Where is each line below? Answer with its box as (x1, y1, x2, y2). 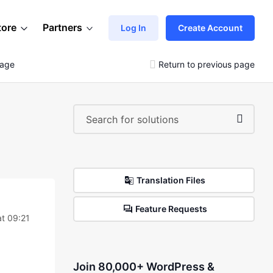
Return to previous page (158, 58, 255, 69)
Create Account (178, 22, 243, 33)
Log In (121, 22, 146, 33)
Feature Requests (135, 204, 207, 214)
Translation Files (136, 175, 206, 185)
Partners (43, 21, 82, 34)
